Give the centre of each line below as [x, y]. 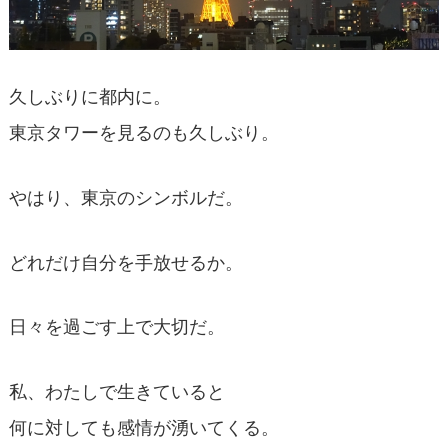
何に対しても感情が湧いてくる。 [143, 428]
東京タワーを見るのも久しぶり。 [143, 132]
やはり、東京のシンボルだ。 [125, 197]
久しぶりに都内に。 [89, 96]
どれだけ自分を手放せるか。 [125, 262]
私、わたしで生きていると [116, 392]
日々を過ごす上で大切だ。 [116, 327]
